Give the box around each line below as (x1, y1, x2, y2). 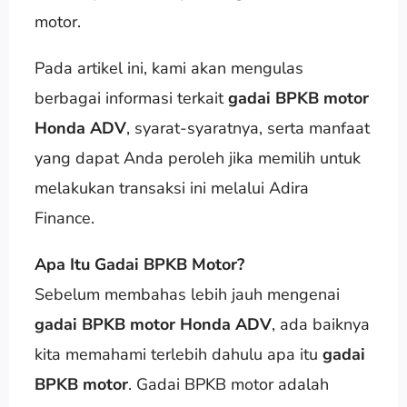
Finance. (34, 206, 94, 229)
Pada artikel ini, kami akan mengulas (34, 56, 303, 79)
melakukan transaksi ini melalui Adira (34, 176, 309, 199)
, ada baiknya (271, 313, 370, 335)
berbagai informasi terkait (34, 86, 228, 109)
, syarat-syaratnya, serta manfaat (125, 116, 370, 139)
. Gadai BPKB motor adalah (127, 372, 329, 395)
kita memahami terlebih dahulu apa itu (34, 342, 323, 365)
